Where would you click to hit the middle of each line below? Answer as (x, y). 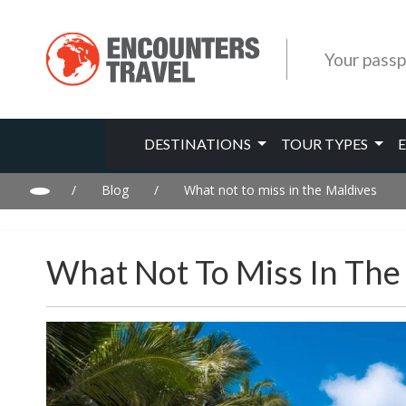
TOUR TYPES (325, 144)
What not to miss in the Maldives (280, 190)
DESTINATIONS (199, 144)
